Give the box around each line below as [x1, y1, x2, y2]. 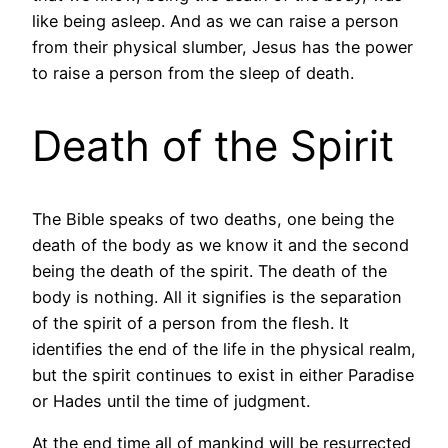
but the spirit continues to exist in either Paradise [32, 364, 414, 385]
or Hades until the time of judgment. [32, 390, 310, 411]
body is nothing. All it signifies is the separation [32, 286, 402, 307]
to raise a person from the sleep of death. [32, 62, 354, 83]
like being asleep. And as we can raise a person [32, 10, 399, 31]
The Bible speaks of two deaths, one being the [32, 208, 394, 229]
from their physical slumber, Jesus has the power [32, 36, 413, 57]
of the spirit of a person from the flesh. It [32, 312, 349, 333]
